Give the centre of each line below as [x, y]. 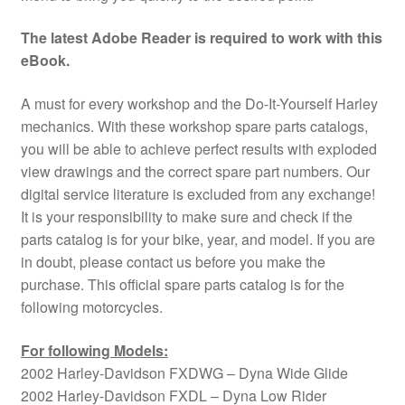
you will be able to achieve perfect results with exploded [198, 148]
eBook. [45, 61]
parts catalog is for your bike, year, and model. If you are [198, 239]
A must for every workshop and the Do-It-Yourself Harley [199, 103]
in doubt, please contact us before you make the [173, 261]
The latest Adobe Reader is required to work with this [201, 38]
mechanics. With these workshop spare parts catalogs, [194, 126]
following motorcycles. [91, 306]
